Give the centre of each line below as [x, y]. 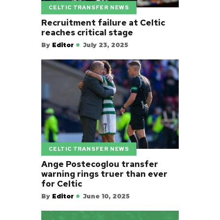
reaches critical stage [87, 32]
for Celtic [62, 184]
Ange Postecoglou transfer [100, 164]
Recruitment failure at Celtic [103, 22]
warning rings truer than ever [104, 174]
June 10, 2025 [107, 196]
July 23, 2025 [106, 45]
